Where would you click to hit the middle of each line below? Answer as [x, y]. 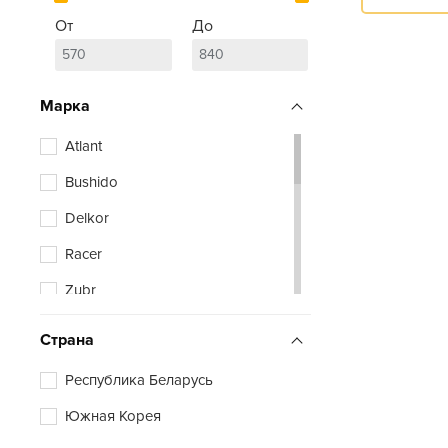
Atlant [83, 145]
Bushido [91, 181]
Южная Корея [113, 415]
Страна [67, 339]
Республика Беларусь [139, 379]
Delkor [87, 217]
